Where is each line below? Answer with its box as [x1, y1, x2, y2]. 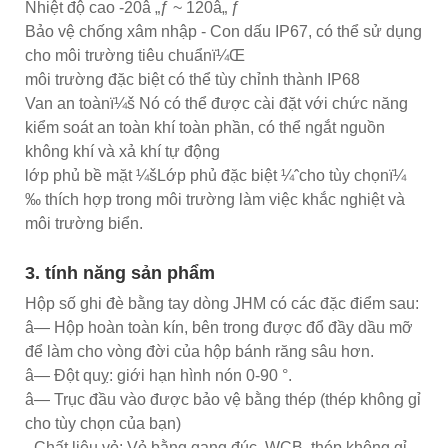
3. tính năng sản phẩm [25, 262, 215, 283]
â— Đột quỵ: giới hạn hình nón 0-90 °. [25, 366, 292, 384]
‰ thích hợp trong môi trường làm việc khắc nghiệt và [25, 190, 405, 208]
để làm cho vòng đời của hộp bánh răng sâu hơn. [25, 342, 374, 360]
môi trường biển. [25, 214, 143, 232]
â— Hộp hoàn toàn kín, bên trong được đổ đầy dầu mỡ [25, 318, 413, 336]
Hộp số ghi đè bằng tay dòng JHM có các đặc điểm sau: [25, 294, 419, 312]
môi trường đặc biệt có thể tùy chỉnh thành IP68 [25, 70, 360, 88]
